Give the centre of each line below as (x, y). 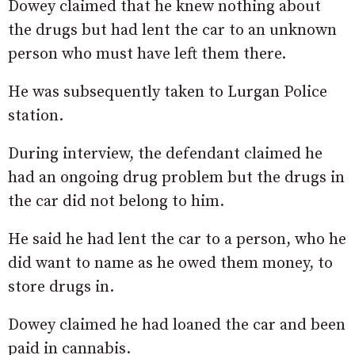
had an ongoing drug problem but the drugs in (176, 178)
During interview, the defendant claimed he (165, 155)
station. (36, 116)
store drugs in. (61, 288)
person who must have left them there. (147, 55)
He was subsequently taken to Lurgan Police (168, 93)
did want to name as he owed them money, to (170, 264)
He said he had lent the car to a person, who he (177, 240)
